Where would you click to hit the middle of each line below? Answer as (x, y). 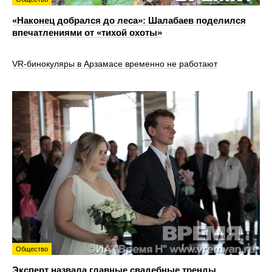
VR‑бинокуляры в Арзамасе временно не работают (115, 64)
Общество (32, 249)
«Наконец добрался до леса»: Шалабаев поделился (129, 20)
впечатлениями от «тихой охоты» (87, 32)
